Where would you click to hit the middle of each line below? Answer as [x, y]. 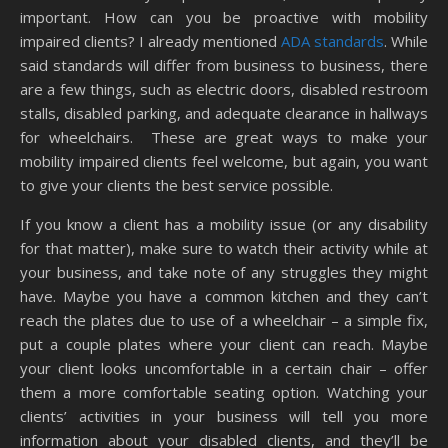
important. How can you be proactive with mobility [224, 16]
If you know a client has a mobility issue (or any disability [224, 223]
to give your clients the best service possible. [176, 184]
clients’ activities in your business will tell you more [224, 415]
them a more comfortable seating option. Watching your [224, 391]
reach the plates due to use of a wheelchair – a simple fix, [224, 319]
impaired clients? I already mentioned [150, 40]
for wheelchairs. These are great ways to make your [224, 136]
